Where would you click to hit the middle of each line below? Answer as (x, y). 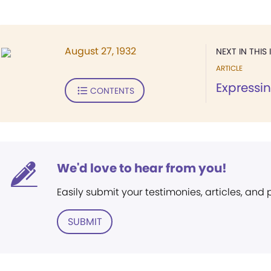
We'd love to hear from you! (142, 168)
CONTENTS (112, 90)
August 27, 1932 (100, 51)
